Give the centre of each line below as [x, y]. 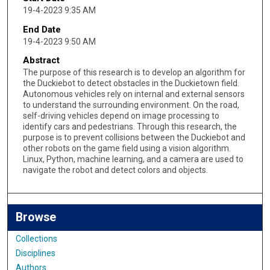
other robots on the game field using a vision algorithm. [127, 149]
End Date [42, 29]
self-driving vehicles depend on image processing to [121, 116]
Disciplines [36, 253]
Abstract [41, 61]
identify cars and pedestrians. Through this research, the [130, 127]
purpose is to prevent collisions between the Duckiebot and [134, 138]
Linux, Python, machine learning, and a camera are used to [133, 159]
